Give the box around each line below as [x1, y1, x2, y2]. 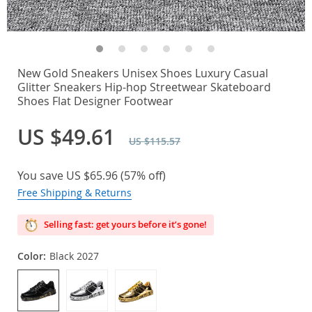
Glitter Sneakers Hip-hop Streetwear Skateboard [17, 79, 271, 95]
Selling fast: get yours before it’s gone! [42, 218, 207, 231]
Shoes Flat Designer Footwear [17, 93, 173, 109]
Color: [17, 249, 46, 263]
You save [17, 168, 66, 183]
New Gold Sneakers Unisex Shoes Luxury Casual [17, 65, 268, 81]
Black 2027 [49, 249, 99, 263]
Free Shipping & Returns [17, 186, 132, 199]
